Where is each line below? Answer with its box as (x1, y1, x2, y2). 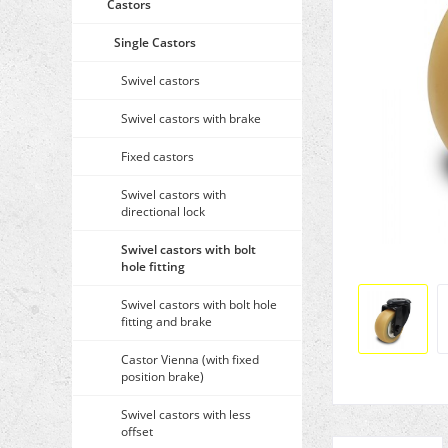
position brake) (121, 367, 204, 385)
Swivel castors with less (121, 405, 251, 423)
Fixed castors (121, 147, 194, 165)
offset (121, 422, 153, 440)
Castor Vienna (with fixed (121, 350, 259, 368)
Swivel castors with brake (121, 109, 261, 127)
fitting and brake (121, 312, 212, 330)
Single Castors (114, 33, 196, 51)
